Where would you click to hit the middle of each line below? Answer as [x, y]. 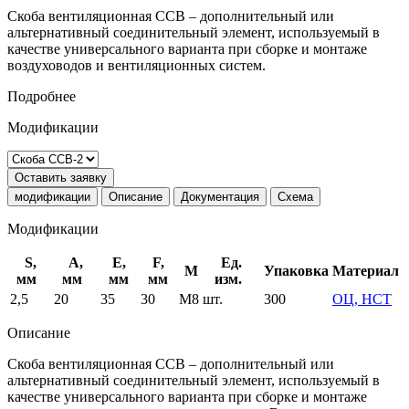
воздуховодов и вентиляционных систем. [136, 66]
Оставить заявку [61, 178]
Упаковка [296, 271]
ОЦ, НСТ [362, 299]
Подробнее [42, 97]
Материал [366, 271]
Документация [220, 197]
